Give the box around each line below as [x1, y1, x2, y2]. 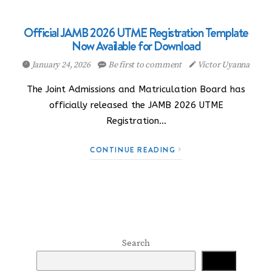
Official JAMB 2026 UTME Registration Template [24, 24, 248, 41]
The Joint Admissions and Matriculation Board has [27, 84, 245, 95]
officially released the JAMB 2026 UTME [49, 100, 223, 110]
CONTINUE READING [90, 144, 179, 155]
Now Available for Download [72, 38, 200, 55]
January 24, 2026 [29, 59, 92, 70]
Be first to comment [106, 59, 183, 70]
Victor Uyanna [195, 59, 250, 70]
